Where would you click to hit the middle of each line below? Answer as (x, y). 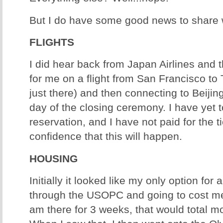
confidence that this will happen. (106, 137)
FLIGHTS (52, 43)
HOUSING (54, 159)
